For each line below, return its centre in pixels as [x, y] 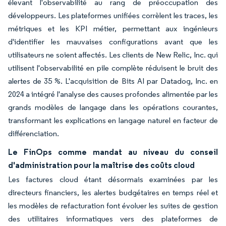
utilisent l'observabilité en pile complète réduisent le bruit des [113, 68]
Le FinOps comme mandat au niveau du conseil [113, 152]
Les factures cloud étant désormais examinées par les [113, 179]
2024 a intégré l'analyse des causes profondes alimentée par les [113, 94]
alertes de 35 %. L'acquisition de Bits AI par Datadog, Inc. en [113, 81]
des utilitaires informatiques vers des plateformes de [113, 219]
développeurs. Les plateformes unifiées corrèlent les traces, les [113, 15]
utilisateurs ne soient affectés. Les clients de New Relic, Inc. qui [113, 55]
